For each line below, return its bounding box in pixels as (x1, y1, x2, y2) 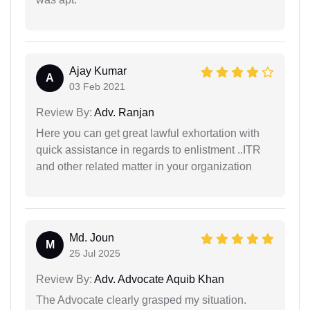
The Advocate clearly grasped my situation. (36, 293, 246, 306)
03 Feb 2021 (69, 80, 125, 92)
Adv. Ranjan (92, 106, 154, 118)
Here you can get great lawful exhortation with (36, 127, 259, 139)
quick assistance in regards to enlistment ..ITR (36, 143, 261, 156)
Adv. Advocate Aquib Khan (92, 273, 224, 285)
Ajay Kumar (69, 64, 127, 77)
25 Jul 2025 (69, 247, 120, 259)
